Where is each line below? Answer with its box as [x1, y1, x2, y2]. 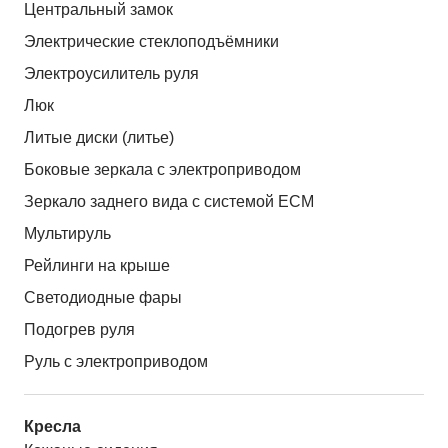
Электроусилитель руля [24, 65, 199, 83]
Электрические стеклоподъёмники [24, 33, 279, 51]
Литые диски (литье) [24, 129, 174, 147]
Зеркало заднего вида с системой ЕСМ [24, 193, 314, 211]
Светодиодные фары [24, 289, 182, 307]
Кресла [24, 418, 81, 436]
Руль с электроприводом [24, 353, 208, 371]
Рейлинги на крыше [24, 257, 170, 275]
